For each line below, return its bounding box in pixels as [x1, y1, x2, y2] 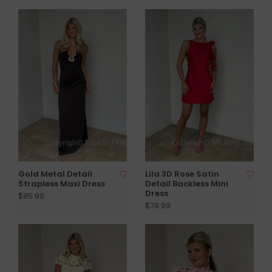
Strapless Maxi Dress [18, 177, 105, 189]
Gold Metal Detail [18, 168, 92, 180]
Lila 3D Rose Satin [145, 168, 219, 180]
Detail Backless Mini [145, 177, 228, 189]
